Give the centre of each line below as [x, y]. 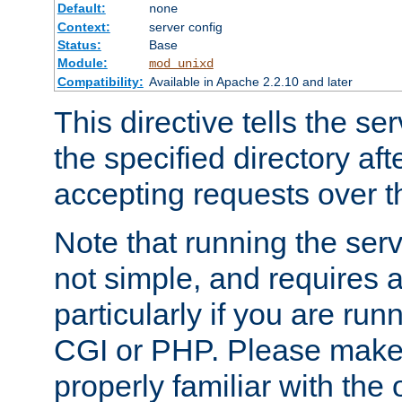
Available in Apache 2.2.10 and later [250, 81]
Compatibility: [100, 81]
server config [185, 26]
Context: [83, 26]
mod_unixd [181, 63]
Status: [79, 44]
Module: [82, 62]
